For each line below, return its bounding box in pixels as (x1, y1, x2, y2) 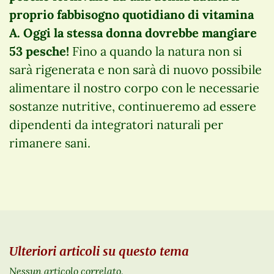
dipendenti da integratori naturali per (9, 117, 223, 133)
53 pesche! (9, 43, 69, 59)
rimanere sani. (9, 135, 91, 151)
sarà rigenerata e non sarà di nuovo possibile (9, 62, 262, 78)
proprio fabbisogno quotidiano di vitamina (9, 7, 254, 23)
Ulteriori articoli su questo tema (9, 243, 189, 259)
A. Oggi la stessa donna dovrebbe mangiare (9, 25, 257, 41)
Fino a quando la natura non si (69, 43, 242, 59)
